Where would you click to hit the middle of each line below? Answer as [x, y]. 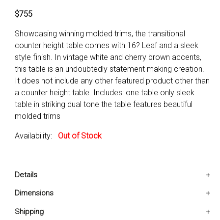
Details [26, 175]
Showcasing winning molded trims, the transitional [100, 33]
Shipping [29, 211]
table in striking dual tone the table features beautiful [104, 104]
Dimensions [34, 193]
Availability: [36, 136]
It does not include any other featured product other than [112, 81]
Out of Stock [80, 136]
